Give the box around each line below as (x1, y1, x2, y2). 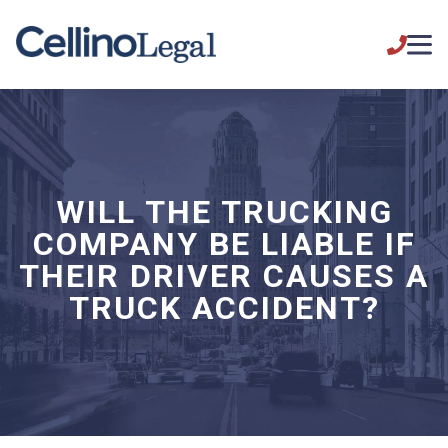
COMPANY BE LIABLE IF (32, 225, 416, 263)
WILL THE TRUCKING (55, 193, 393, 231)
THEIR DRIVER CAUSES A (19, 257, 429, 295)
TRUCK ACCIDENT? (68, 289, 380, 327)
